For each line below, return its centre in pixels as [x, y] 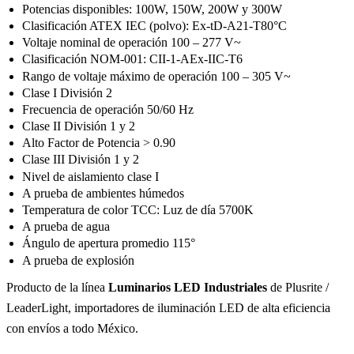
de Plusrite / [298, 287]
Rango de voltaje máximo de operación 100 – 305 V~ [156, 76]
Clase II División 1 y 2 [79, 126]
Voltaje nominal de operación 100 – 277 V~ [132, 43]
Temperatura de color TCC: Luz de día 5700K [138, 210]
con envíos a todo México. [72, 328]
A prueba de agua [66, 227]
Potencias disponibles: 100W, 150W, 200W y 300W [152, 9]
